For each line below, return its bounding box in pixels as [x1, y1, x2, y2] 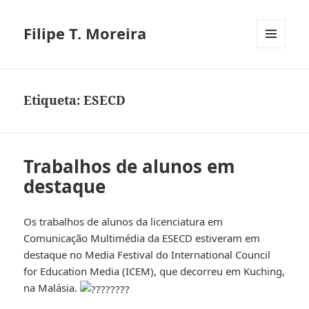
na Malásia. [23, 281, 81, 295]
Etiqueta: [23, 92, 84, 109]
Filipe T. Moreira [23, 23, 147, 44]
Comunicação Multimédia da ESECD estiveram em [23, 231, 261, 246]
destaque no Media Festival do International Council [23, 248, 271, 262]
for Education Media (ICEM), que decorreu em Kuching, [23, 264, 286, 279]
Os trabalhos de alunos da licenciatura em [23, 215, 223, 229]
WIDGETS [257, 71, 296, 83]
